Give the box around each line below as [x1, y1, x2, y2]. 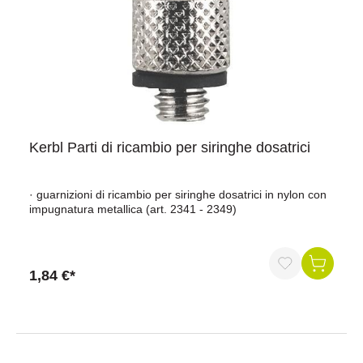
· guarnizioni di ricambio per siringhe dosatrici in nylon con [29, 188, 327, 201]
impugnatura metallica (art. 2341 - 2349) [29, 203, 237, 216]
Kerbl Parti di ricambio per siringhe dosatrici [29, 139, 310, 156]
